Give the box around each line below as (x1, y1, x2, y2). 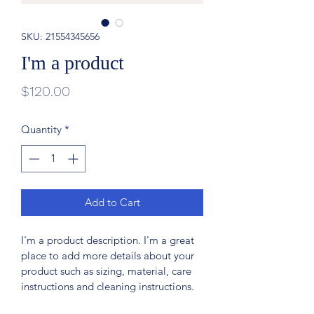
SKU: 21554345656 (21, 30, 100, 43)
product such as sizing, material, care (21, 264, 194, 278)
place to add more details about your (21, 248, 197, 262)
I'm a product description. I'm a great (21, 233, 197, 247)
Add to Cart (84, 195, 140, 209)
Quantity (21, 123, 62, 136)
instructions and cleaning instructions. (21, 279, 194, 293)
